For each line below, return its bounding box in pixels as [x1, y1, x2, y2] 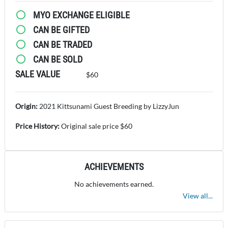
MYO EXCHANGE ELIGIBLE [31, 9, 130, 20]
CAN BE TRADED [31, 39, 92, 50]
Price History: [15, 121, 60, 130]
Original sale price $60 [61, 121, 132, 130]
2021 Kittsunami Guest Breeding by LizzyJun [39, 101, 179, 110]
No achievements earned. [74, 179, 154, 188]
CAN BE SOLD [31, 53, 82, 65]
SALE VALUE [15, 68, 60, 79]
